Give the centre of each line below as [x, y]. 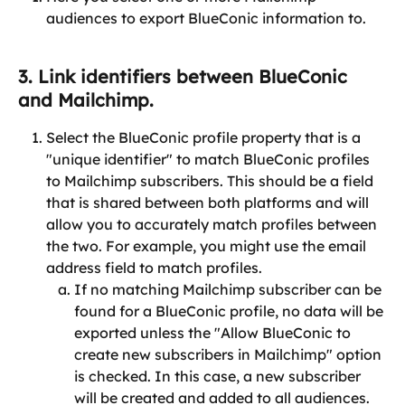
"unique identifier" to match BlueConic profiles [210, 160]
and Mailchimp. [86, 100]
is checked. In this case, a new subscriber [219, 377]
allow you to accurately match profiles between [213, 225]
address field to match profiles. [154, 268]
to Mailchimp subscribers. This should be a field [212, 181]
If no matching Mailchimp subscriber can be [230, 290]
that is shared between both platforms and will [209, 203]
